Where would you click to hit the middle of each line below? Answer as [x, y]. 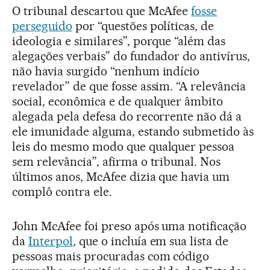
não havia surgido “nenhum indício [106, 71]
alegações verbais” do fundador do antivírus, [131, 56]
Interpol [50, 241]
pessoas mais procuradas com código [111, 256]
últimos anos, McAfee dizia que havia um [121, 176]
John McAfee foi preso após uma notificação [130, 226]
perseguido [42, 26]
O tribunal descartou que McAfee [102, 11]
